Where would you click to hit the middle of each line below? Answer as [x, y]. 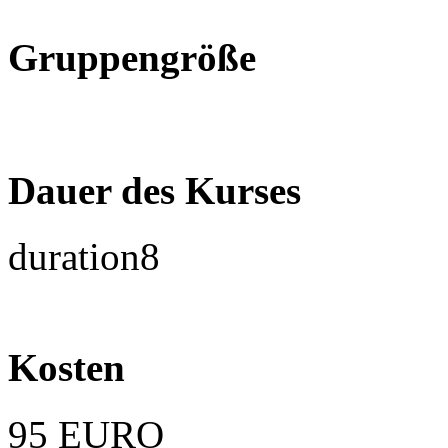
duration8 [84, 256]
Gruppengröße [132, 58]
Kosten [66, 368]
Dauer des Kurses [154, 190]
